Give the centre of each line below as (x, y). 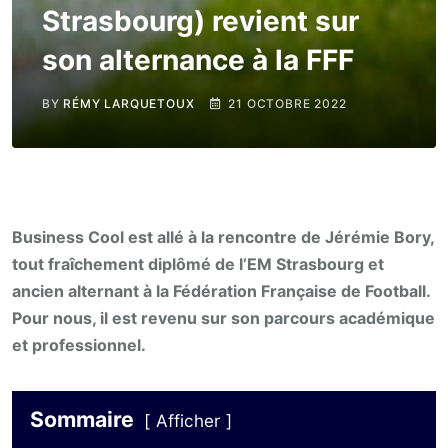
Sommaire (82, 419)
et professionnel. (79, 345)
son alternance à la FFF (198, 60)
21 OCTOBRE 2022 (287, 103)
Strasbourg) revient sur (200, 21)
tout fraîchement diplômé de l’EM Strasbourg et (198, 264)
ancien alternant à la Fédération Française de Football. (221, 291)
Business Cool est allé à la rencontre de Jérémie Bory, (223, 237)
